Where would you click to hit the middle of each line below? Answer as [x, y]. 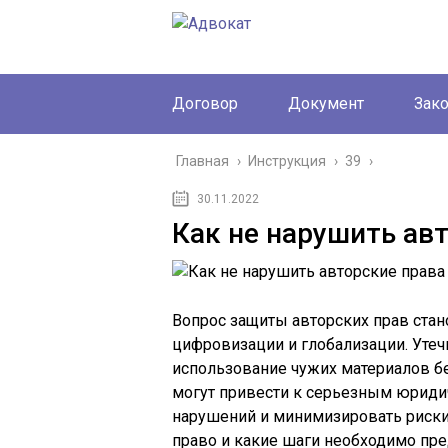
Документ [326, 103]
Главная [202, 161]
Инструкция [287, 161]
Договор [205, 103]
